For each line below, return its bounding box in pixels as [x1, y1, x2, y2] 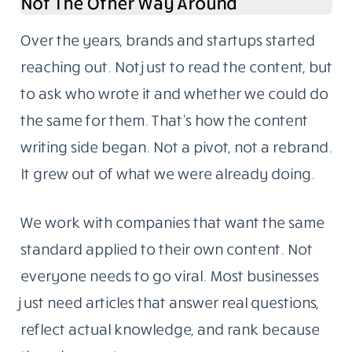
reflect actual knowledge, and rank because [20, 320, 319, 338]
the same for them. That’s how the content [20, 110, 307, 129]
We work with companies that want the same [20, 213, 324, 231]
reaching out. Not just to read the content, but [20, 57, 332, 75]
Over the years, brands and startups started [20, 30, 314, 49]
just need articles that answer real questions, [20, 293, 318, 311]
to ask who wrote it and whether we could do [20, 83, 328, 102]
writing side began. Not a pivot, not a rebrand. [20, 137, 332, 156]
